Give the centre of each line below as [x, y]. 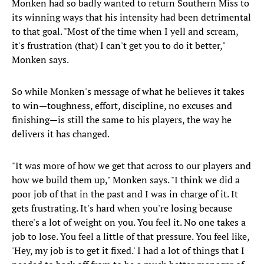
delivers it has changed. [61, 134]
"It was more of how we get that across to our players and [131, 166]
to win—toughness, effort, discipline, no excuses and [122, 106]
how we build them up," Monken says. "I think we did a [126, 180]
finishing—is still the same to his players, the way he [122, 120]
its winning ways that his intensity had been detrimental [131, 17]
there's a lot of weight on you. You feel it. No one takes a [129, 222]
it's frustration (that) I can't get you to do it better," [118, 46]
